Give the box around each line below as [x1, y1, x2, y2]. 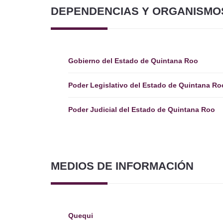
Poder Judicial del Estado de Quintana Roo [68, 106, 215, 113]
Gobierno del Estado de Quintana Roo [68, 57, 198, 65]
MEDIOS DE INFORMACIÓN [51, 160, 194, 172]
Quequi [68, 212, 93, 220]
